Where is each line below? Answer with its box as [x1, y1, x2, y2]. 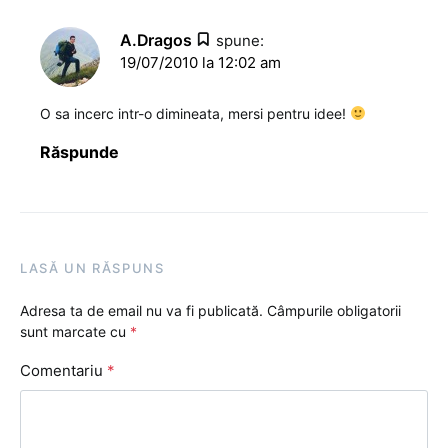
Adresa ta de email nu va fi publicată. [20, 302, 263, 319]
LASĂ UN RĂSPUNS [20, 260, 165, 276]
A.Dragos [120, 30, 192, 50]
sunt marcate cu [20, 323, 130, 340]
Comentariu [20, 361, 107, 380]
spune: [216, 31, 265, 50]
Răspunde [40, 142, 119, 162]
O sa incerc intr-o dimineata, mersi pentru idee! [40, 105, 350, 122]
